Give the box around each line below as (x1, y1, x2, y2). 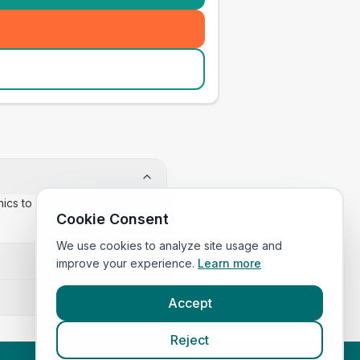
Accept (167, 295, 212, 311)
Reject (170, 332, 209, 348)
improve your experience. (56, 256, 194, 270)
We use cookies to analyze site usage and (56, 239, 282, 252)
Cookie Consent (56, 211, 169, 227)
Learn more (198, 256, 261, 270)
